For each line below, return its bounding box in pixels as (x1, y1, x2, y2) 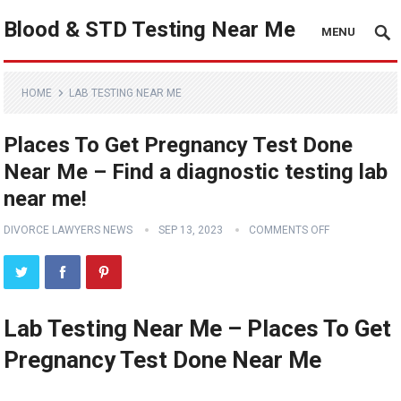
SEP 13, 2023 (158, 224, 224, 236)
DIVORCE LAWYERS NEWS (4, 224, 133, 236)
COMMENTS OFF (249, 224, 330, 236)
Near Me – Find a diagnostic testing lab (4, 159, 388, 184)
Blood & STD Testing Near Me (4, 17, 296, 42)
